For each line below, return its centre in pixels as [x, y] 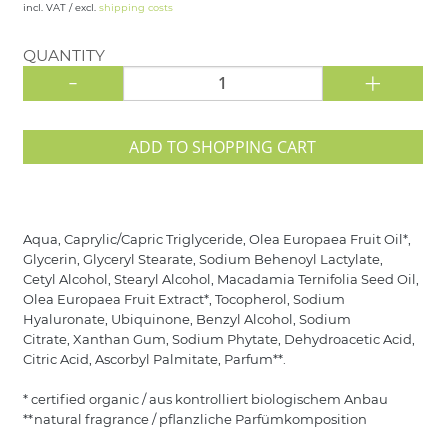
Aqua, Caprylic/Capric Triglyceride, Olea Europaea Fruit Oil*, [216, 239]
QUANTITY [63, 56]
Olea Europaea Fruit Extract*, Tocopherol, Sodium [183, 299]
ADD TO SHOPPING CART [223, 146]
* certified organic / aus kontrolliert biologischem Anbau [205, 399]
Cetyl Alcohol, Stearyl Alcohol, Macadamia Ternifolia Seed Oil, [220, 279]
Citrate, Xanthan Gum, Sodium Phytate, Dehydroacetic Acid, [218, 339]
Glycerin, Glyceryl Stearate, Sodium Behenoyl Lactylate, [202, 259]
